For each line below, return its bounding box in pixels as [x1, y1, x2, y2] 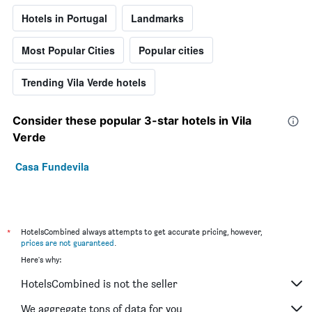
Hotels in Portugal [22, 11, 107, 26]
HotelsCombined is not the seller [21, 276, 178, 290]
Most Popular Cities [22, 43, 115, 58]
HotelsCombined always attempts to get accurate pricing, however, [21, 226, 262, 237]
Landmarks [131, 11, 184, 26]
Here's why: [21, 254, 61, 265]
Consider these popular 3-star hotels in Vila [13, 114, 251, 128]
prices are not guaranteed [21, 237, 114, 249]
